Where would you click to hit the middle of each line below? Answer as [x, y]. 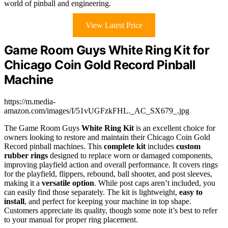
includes [161, 147]
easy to [191, 192]
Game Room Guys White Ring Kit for [107, 50]
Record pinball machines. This [54, 147]
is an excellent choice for [175, 128]
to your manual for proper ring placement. [71, 220]
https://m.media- [30, 102]
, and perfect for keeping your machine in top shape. [108, 202]
